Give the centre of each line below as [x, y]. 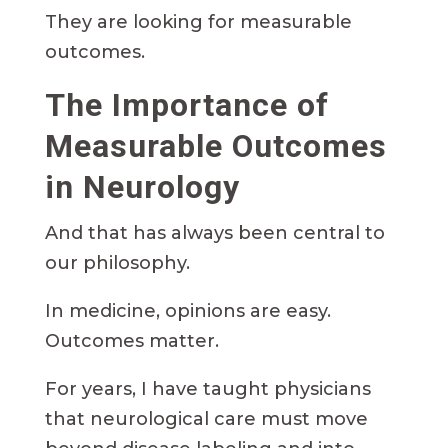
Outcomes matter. [131, 341]
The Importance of [186, 105]
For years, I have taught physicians [207, 389]
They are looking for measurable [198, 22]
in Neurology [142, 187]
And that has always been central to [214, 233]
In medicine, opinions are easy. [187, 311]
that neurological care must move [206, 419]
